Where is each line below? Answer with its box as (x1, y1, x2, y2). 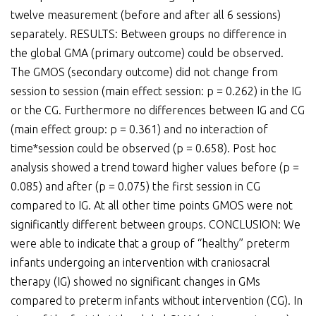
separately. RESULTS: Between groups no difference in (11, 28, 286, 41)
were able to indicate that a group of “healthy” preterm (11, 237, 290, 250)
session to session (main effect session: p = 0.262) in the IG (11, 85, 301, 98)
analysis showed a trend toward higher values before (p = (11, 161, 299, 174)
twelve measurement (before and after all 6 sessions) (11, 8, 281, 22)
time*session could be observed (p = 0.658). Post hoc (11, 142, 276, 155)
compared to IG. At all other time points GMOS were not (11, 199, 293, 212)
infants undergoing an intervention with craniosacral (11, 256, 270, 269)
